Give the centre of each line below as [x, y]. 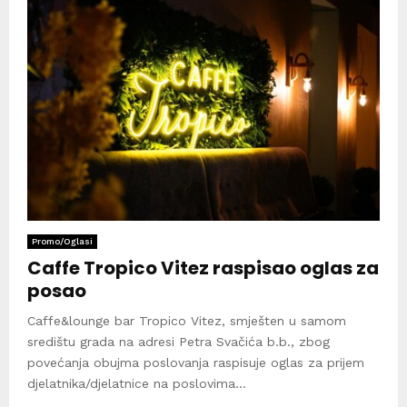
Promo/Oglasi [62, 242]
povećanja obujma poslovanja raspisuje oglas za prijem [196, 363]
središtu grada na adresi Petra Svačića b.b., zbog [179, 342]
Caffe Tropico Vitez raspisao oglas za [203, 268]
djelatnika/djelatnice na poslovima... [137, 384]
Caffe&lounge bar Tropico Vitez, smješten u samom [187, 321]
